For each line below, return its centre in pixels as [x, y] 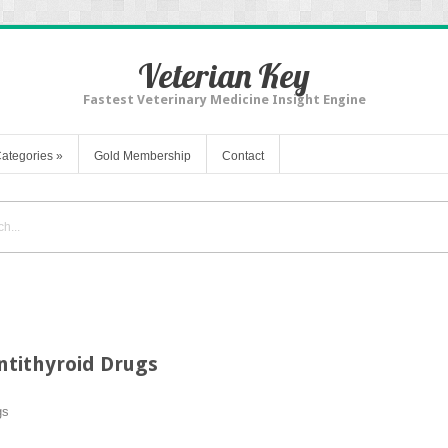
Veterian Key [224, 75]
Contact [243, 155]
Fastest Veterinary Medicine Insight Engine [224, 99]
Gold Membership [142, 155]
